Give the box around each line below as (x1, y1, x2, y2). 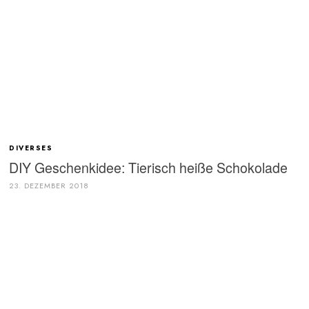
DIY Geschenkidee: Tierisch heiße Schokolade (9, 157, 288, 177)
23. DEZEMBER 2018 (9, 179, 90, 191)
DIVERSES (9, 143, 56, 154)
